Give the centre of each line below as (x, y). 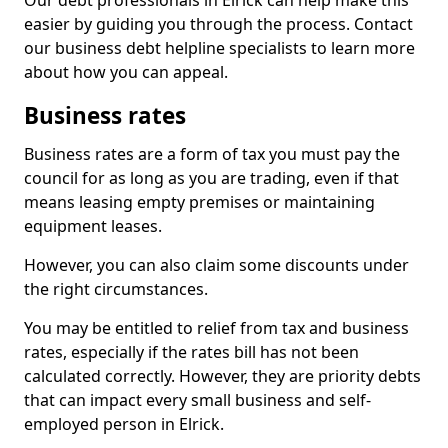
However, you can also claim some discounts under (216, 265)
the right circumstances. (116, 289)
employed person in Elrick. (124, 424)
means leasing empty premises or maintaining (199, 202)
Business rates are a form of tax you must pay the (212, 154)
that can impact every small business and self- (197, 400)
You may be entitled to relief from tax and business (216, 328)
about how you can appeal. (126, 72)
